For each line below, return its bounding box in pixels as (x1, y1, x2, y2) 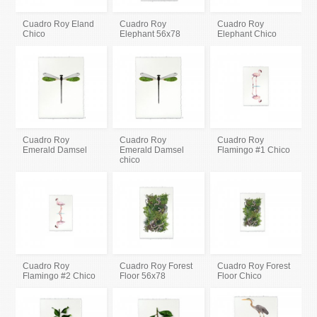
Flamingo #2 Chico (23, 271, 96, 282)
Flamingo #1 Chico (217, 145, 290, 156)
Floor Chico (217, 271, 262, 282)
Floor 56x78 (120, 271, 166, 282)
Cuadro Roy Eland (23, 18, 95, 29)
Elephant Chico (217, 28, 277, 39)
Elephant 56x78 (120, 28, 181, 39)
